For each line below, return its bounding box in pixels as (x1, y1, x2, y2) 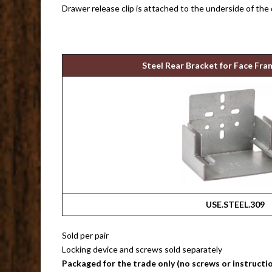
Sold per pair (62, 230, 109, 240)
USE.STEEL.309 (205, 199, 265, 209)
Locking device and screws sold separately (62, 244, 223, 254)
